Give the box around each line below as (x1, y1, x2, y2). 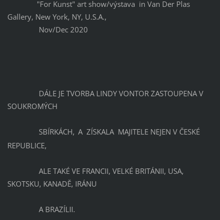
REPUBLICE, (7, 140, 49, 151)
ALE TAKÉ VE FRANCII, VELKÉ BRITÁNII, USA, (7, 166, 184, 176)
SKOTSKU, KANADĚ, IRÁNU (7, 179, 99, 189)
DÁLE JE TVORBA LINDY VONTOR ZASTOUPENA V (7, 88, 203, 99)
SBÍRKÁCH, (7, 127, 77, 137)
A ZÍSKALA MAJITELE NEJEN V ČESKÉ (78, 127, 200, 137)
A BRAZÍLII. (7, 204, 77, 215)
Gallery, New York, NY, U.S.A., (7, 12, 109, 22)
